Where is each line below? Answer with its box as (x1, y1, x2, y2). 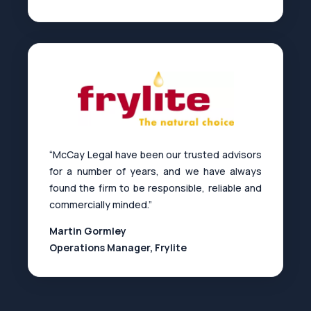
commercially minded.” (49, 197, 152, 211)
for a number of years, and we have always (49, 164, 262, 178)
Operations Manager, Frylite (49, 240, 187, 254)
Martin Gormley (49, 224, 126, 237)
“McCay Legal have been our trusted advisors (49, 147, 262, 161)
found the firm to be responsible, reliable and (49, 180, 262, 194)
